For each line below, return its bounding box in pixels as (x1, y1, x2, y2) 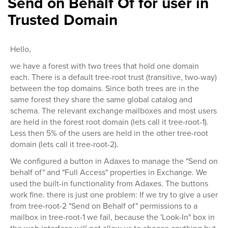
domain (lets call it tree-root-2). (10, 138, 119, 150)
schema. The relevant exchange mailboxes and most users (10, 105, 217, 117)
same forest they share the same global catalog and (10, 94, 192, 105)
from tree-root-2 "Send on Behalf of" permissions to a (10, 200, 197, 212)
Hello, (10, 43, 31, 55)
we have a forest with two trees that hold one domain (10, 60, 199, 72)
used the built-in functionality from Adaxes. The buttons (10, 178, 208, 189)
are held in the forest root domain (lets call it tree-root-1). (10, 116, 209, 128)
